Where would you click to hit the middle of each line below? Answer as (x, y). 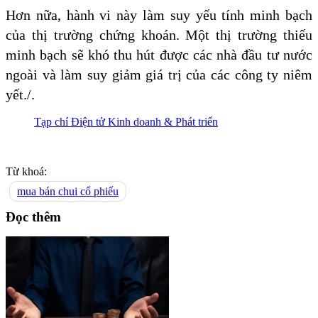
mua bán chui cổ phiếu (68, 192)
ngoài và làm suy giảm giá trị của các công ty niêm (159, 75)
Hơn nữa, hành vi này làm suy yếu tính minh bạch (159, 15)
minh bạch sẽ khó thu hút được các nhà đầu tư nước (159, 55)
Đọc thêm (33, 216)
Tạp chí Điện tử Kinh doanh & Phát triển (126, 122)
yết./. (20, 95)
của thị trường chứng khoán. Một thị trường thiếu (159, 35)
